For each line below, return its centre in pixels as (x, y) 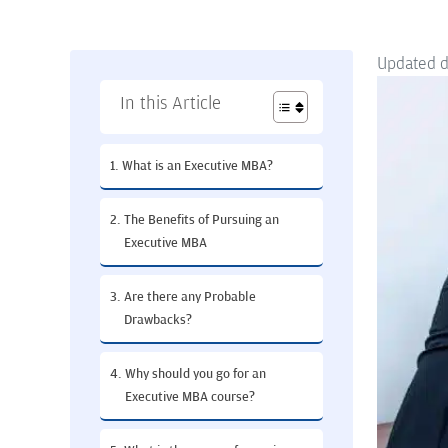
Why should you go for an (195, 374)
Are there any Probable (189, 297)
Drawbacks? (157, 320)
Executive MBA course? (189, 397)
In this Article (170, 103)
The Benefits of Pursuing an (201, 220)
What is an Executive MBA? (197, 166)
